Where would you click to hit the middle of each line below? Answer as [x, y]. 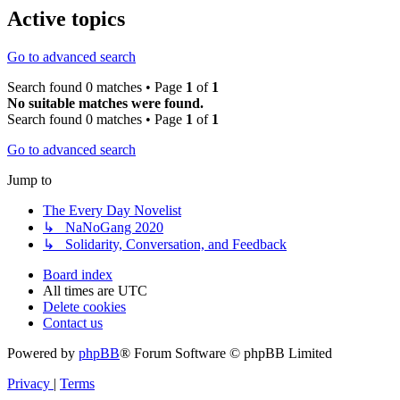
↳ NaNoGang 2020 [103, 228]
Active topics [66, 19]
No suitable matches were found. [105, 104]
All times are [80, 291]
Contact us [73, 323]
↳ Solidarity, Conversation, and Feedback [165, 245]
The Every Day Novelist [112, 211]
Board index [78, 275]
